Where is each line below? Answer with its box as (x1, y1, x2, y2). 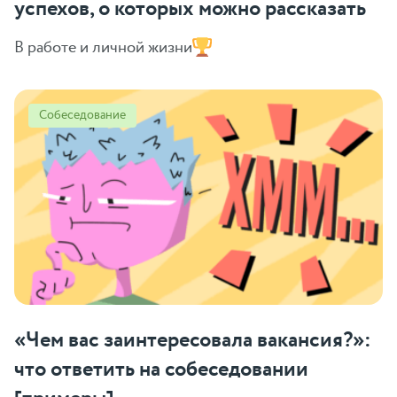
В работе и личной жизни (14, 35, 192, 58)
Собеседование (39, 105, 126, 124)
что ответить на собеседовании (14, 354, 308, 385)
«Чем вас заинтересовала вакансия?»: (14, 324, 371, 356)
